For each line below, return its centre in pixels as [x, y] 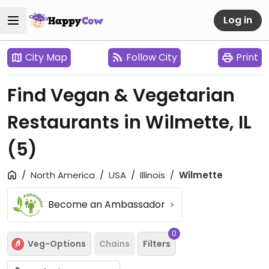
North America [63, 175]
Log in [238, 20]
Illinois [153, 175]
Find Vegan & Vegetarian [121, 95]
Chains [114, 243]
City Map [46, 57]
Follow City [152, 57]
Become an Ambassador [108, 204]
